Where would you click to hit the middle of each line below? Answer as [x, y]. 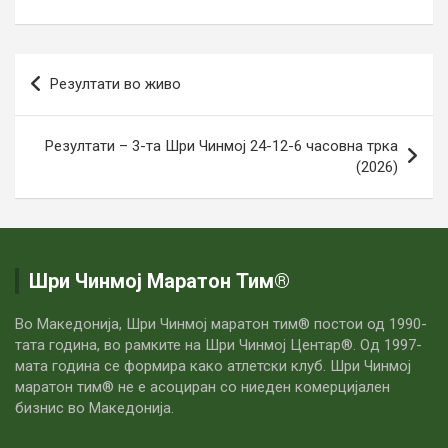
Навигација [83, 68]
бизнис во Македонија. [94, 408]
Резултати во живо [115, 84]
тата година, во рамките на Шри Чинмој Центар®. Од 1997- [218, 345]
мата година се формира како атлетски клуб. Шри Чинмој [213, 366]
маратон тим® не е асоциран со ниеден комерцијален [202, 387]
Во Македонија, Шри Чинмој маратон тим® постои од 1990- [221, 324]
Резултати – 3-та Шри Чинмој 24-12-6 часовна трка [221, 146]
